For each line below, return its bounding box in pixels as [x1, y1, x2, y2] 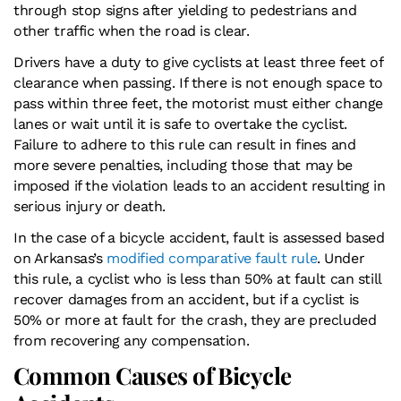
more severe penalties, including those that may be [13, 156, 353, 174]
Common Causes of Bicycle [13, 359, 292, 391]
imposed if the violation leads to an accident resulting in [13, 176, 386, 194]
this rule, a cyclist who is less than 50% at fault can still [13, 269, 381, 287]
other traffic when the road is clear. [13, 21, 250, 39]
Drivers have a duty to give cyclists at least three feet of [13, 53, 383, 71]
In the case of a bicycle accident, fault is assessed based [13, 228, 385, 246]
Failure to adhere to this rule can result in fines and [13, 135, 356, 153]
